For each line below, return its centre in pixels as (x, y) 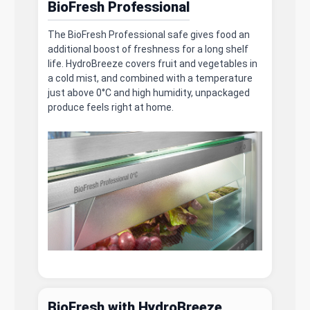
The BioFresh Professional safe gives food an (149, 34)
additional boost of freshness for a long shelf (148, 49)
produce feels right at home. (111, 107)
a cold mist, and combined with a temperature (151, 78)
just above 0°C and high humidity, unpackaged (149, 92)
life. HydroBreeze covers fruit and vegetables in (153, 63)
